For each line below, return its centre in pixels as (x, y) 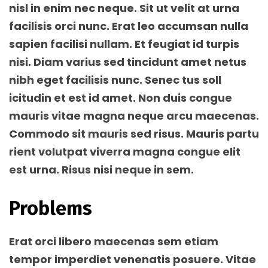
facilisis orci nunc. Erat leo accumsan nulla (129, 26)
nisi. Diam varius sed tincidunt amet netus (128, 62)
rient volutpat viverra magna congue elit (125, 152)
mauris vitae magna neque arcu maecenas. (134, 116)
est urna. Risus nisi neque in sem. (101, 170)
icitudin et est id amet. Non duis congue (121, 98)
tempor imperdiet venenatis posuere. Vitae (133, 259)
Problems (51, 208)
